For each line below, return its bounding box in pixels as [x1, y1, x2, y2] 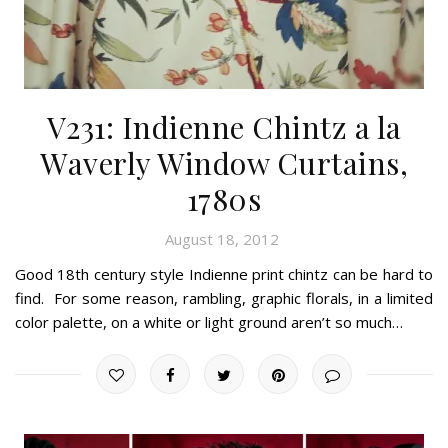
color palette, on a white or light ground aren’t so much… [15, 311, 403, 332]
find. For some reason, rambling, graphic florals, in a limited [15, 287, 433, 308]
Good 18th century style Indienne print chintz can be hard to [15, 263, 433, 284]
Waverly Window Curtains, [40, 142, 408, 183]
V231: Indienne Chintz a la [46, 106, 402, 147]
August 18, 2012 [164, 228, 279, 249]
